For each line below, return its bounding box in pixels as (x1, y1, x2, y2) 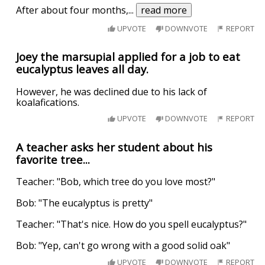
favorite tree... (16, 151, 91, 167)
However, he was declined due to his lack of (16, 85, 208, 98)
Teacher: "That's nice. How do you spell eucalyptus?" (16, 218, 247, 231)
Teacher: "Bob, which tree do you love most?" (16, 175, 216, 189)
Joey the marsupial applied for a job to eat (16, 49, 241, 64)
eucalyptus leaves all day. (16, 61, 149, 76)
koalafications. (16, 95, 80, 109)
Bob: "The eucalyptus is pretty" (16, 196, 153, 210)
